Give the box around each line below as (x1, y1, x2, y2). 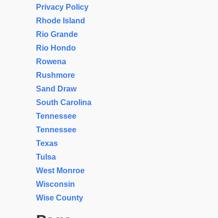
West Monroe (36, 166, 85, 175)
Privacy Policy (36, 3, 89, 11)
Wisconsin (36, 180, 75, 188)
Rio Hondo (36, 44, 76, 52)
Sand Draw (36, 85, 76, 93)
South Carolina (36, 98, 91, 107)
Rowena (36, 57, 66, 66)
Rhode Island (36, 17, 85, 25)
